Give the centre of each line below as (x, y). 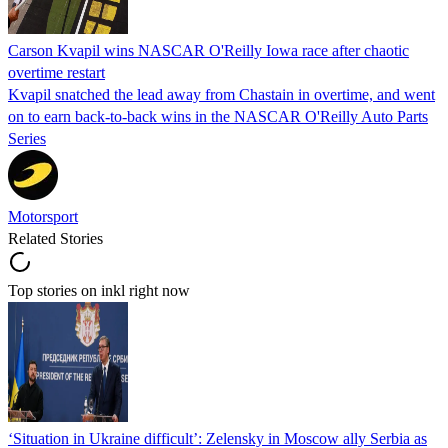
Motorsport (43, 216)
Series (27, 138)
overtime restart (56, 72)
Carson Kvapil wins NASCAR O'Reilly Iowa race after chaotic (208, 50)
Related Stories (55, 238)
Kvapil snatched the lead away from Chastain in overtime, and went (221, 94)
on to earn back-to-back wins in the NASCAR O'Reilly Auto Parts (218, 116)
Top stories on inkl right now (99, 290)
